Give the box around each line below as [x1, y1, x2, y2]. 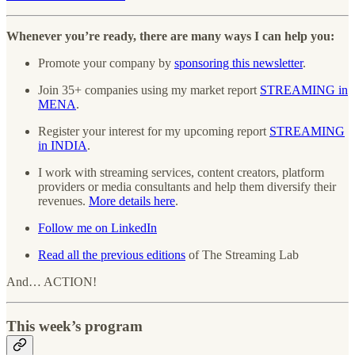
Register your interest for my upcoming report [38, 124, 269, 138]
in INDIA [38, 138, 87, 152]
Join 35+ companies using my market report [38, 82, 260, 97]
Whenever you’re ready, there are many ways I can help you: [6, 29, 334, 43]
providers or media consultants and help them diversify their [38, 179, 336, 193]
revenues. [38, 193, 89, 208]
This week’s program [6, 318, 143, 335]
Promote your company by [38, 55, 174, 70]
